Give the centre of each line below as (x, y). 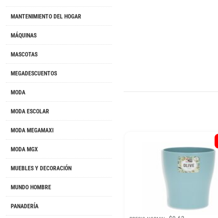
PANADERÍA (25, 207)
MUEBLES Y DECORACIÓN (41, 169)
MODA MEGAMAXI (32, 131)
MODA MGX (24, 150)
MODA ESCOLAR (30, 112)
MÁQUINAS (24, 36)
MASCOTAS (24, 55)
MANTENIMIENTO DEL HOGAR (46, 17)
